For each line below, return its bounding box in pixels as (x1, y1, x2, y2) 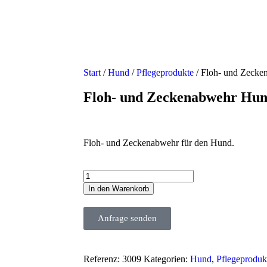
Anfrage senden (98, 213, 157, 223)
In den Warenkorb (88, 184, 149, 193)
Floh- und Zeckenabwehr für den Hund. (83, 138, 234, 148)
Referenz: (83, 254, 122, 264)
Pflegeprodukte (136, 67, 194, 77)
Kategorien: (144, 254, 188, 264)
